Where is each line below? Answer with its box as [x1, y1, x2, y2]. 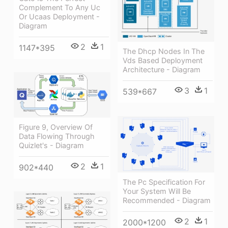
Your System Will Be [123, 187, 191, 196]
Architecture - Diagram [123, 65, 201, 74]
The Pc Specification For [123, 178, 205, 187]
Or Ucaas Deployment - [19, 12, 100, 21]
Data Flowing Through [19, 131, 95, 140]
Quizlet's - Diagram [19, 140, 84, 150]
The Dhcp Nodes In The [123, 46, 205, 55]
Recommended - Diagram [123, 196, 211, 205]
